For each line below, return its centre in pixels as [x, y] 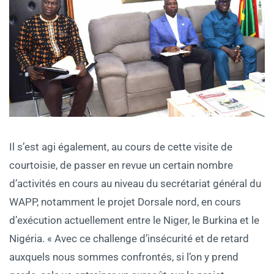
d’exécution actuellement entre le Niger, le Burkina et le [134, 220]
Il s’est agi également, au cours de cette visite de [121, 147]
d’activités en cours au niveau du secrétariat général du [135, 184]
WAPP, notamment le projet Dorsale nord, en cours [125, 202]
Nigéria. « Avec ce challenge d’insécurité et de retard [129, 239]
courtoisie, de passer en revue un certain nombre [121, 165]
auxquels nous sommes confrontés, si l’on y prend [124, 257]
